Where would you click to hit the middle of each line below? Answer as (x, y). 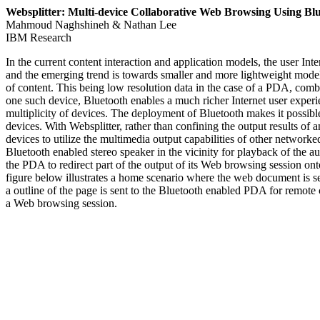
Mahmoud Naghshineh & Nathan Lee (91, 25)
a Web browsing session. (61, 203)
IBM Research (39, 37)
